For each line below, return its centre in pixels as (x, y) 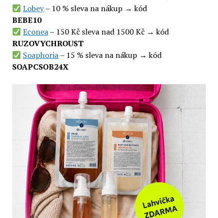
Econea (36, 32)
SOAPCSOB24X (40, 67)
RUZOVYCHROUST (48, 44)
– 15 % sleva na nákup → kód (110, 55)
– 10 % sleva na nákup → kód (96, 9)
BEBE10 (27, 20)
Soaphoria (41, 55)
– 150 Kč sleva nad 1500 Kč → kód (109, 32)
